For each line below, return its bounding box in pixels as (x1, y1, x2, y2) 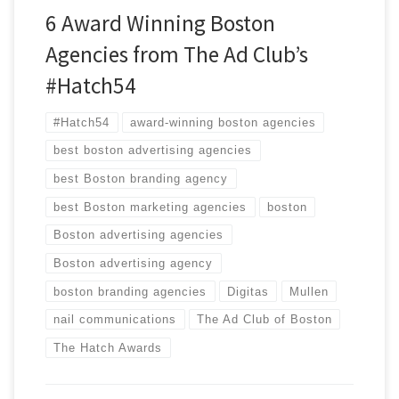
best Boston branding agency (53, 172, 229, 186)
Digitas (227, 284, 270, 298)
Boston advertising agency (53, 256, 214, 270)
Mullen (289, 284, 329, 298)
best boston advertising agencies (53, 143, 253, 158)
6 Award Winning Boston (45, 8, 275, 37)
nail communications (53, 313, 177, 327)
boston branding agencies (53, 284, 208, 298)
